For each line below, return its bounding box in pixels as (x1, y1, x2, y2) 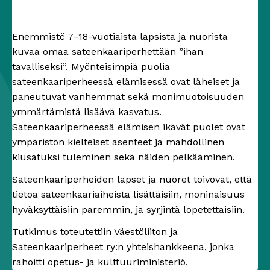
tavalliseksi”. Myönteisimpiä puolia (12, 61, 170, 72)
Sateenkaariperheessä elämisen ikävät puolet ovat (12, 121, 245, 133)
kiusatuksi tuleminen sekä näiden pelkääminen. (12, 151, 235, 163)
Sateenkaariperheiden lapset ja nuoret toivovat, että (12, 174, 252, 185)
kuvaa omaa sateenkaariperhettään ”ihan (12, 46, 203, 57)
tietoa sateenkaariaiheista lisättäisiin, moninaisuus (12, 189, 245, 200)
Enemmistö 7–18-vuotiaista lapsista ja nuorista (12, 31, 228, 42)
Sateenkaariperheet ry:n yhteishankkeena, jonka (12, 241, 234, 253)
